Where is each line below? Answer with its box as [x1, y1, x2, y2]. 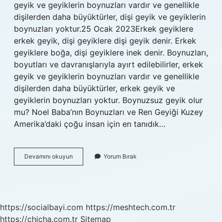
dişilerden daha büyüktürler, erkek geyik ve [14, 83, 175, 93]
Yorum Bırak [104, 153, 137, 160]
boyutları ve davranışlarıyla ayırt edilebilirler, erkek [14, 59, 203, 69]
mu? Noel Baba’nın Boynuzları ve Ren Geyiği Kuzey [14, 107, 203, 117]
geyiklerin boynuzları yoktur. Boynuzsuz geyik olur [14, 95, 203, 105]
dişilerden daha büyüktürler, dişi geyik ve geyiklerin [14, 12, 206, 22]
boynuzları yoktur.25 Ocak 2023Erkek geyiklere [14, 24, 193, 34]
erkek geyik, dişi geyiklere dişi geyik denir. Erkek [14, 36, 196, 46]
